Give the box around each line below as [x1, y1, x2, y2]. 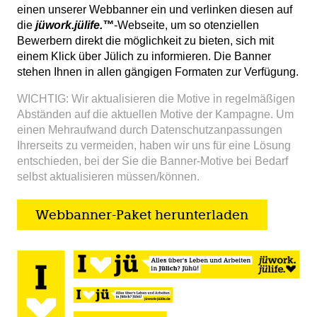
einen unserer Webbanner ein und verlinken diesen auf [17, 4, 292, 16]
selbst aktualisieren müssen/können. [17, 171, 200, 183]
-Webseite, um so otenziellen [114, 19, 259, 32]
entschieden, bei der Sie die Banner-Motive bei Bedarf [17, 155, 288, 168]
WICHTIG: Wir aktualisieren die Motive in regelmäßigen [17, 93, 295, 105]
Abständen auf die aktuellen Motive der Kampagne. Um [17, 108, 294, 121]
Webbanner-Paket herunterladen [35, 207, 249, 223]
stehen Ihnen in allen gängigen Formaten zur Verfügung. [17, 66, 299, 79]
